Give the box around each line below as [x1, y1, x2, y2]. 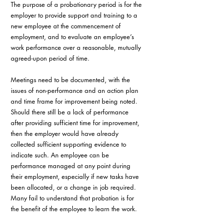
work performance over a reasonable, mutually [11, 43, 143, 52]
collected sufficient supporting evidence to [11, 139, 128, 149]
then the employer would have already [11, 129, 120, 138]
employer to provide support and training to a [11, 10, 139, 20]
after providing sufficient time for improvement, [11, 118, 141, 127]
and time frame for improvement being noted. [11, 96, 139, 106]
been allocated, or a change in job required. [11, 182, 140, 192]
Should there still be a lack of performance [11, 107, 131, 116]
